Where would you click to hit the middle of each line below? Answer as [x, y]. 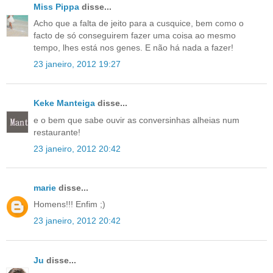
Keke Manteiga [64, 103]
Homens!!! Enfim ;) [69, 204]
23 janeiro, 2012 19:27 [77, 64]
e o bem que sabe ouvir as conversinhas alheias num [136, 120]
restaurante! [57, 132]
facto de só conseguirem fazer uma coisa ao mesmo [135, 36]
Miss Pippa [56, 6]
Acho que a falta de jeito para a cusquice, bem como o [139, 23]
